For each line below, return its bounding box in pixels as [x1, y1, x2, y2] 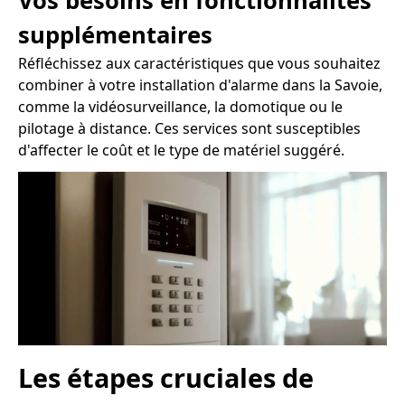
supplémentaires [18, 18, 212, 51]
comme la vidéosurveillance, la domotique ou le [18, 96, 343, 117]
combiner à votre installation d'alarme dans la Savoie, [18, 74, 382, 95]
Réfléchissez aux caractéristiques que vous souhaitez [18, 52, 381, 73]
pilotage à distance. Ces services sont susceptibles [18, 118, 361, 138]
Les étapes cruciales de [18, 360, 314, 396]
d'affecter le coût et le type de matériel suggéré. [18, 139, 344, 160]
